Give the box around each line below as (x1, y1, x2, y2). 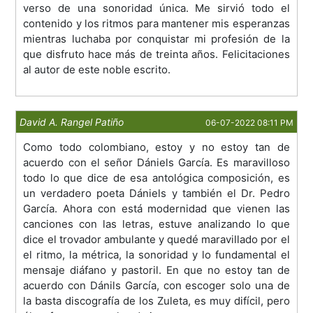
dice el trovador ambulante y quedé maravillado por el (23, 233, 290, 247)
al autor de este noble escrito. (23, 63, 171, 77)
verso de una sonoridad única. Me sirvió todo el (23, 1, 290, 15)
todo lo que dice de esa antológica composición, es (23, 171, 290, 185)
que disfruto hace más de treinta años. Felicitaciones (23, 48, 290, 61)
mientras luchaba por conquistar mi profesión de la (23, 32, 290, 46)
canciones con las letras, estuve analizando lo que (23, 217, 290, 231)
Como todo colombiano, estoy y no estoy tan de (23, 140, 290, 154)
